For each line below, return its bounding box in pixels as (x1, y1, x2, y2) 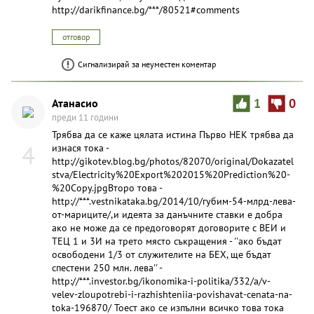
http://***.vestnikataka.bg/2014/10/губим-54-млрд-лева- (52, 194, 296, 207)
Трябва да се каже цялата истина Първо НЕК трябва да (52, 128, 294, 141)
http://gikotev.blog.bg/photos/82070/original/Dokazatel (52, 154, 294, 168)
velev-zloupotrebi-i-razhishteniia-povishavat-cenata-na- (52, 287, 292, 301)
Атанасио (52, 95, 98, 110)
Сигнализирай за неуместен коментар (78, 58, 216, 69)
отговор (62, 31, 90, 42)
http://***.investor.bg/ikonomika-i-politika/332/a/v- (52, 274, 271, 287)
